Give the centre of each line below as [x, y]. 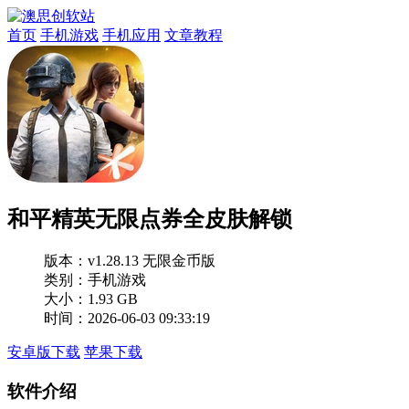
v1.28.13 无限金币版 [152, 260]
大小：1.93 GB [91, 299]
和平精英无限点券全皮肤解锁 [150, 219]
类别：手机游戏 [95, 279]
